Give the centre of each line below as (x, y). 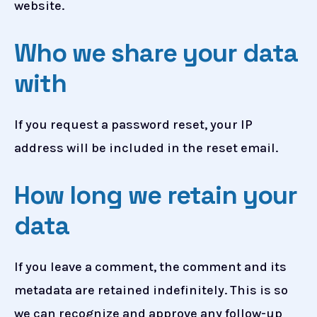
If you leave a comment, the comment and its (150, 267)
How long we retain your (156, 196)
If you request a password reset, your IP (133, 125)
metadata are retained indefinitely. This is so (151, 290)
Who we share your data (156, 53)
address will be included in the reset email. (146, 148)
